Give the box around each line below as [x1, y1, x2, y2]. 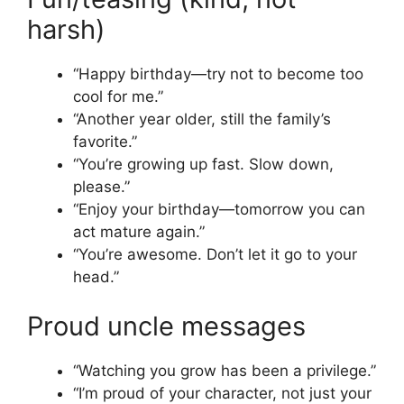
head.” [73, 267, 119, 286]
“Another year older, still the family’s [73, 109, 331, 128]
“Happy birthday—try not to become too [73, 64, 363, 83]
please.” [73, 177, 130, 196]
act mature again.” [73, 222, 205, 241]
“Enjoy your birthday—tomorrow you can [73, 199, 365, 218]
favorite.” [73, 132, 137, 151]
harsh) [27, 13, 106, 45]
